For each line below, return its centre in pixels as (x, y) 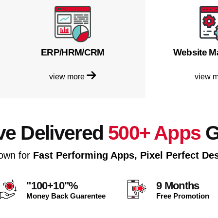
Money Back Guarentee (66, 196)
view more (68, 76)
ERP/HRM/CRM (73, 52)
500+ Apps (154, 133)
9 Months (178, 185)
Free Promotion (183, 196)
